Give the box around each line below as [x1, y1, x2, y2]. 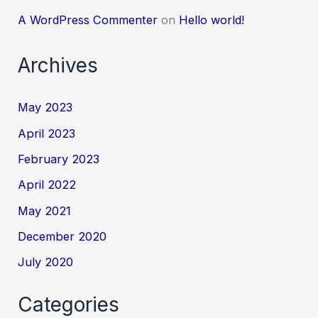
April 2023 [18, 126, 76, 141]
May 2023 [18, 100, 73, 115]
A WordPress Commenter [18, 13, 158, 28]
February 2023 [18, 152, 100, 167]
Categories [18, 292, 120, 317]
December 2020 [18, 229, 107, 243]
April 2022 [18, 177, 77, 192]
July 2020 [18, 255, 74, 270]
